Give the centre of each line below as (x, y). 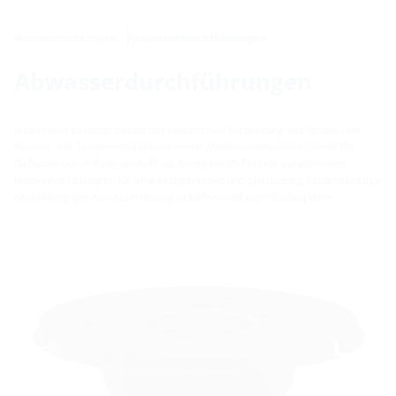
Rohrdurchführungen (65, 38)
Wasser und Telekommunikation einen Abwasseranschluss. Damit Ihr (184, 147)
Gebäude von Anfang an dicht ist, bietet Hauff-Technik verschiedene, (182, 164)
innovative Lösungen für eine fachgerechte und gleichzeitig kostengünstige (198, 180)
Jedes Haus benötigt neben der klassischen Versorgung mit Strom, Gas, (189, 130)
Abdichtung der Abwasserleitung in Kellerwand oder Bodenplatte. (174, 197)
